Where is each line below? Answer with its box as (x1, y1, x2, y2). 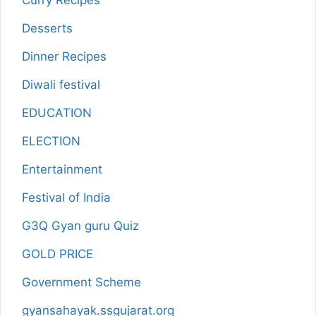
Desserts (22, 20, 73, 35)
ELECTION (22, 133, 80, 148)
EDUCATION (22, 105, 92, 120)
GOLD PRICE (22, 246, 93, 261)
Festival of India (22, 190, 111, 205)
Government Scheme (22, 274, 141, 289)
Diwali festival (22, 77, 100, 92)
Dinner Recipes (22, 49, 107, 63)
